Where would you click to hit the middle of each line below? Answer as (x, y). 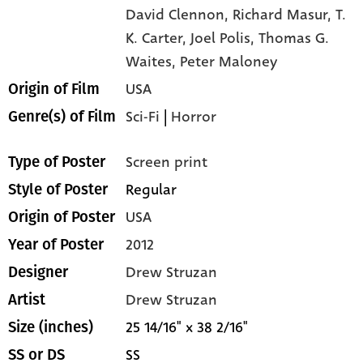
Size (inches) (51, 328)
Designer (38, 273)
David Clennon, (179, 15)
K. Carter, (158, 38)
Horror (194, 117)
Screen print (167, 162)
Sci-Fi (143, 117)
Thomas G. (294, 38)
